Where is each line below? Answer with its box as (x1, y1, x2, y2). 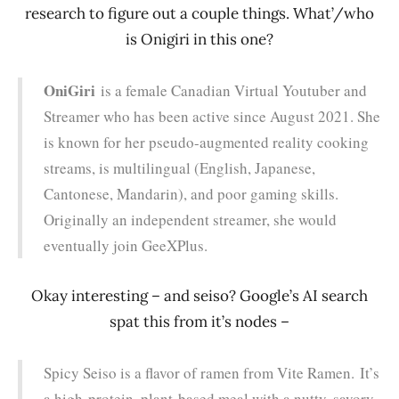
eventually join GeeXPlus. (44, 234, 208, 256)
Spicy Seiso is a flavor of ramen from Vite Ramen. (44, 362, 360, 383)
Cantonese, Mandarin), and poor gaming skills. (44, 183, 338, 204)
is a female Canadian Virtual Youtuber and (95, 79, 367, 101)
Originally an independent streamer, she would (44, 208, 337, 230)
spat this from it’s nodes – (110, 311, 289, 331)
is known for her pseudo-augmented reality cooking (44, 131, 369, 152)
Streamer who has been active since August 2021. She (44, 105, 380, 126)
